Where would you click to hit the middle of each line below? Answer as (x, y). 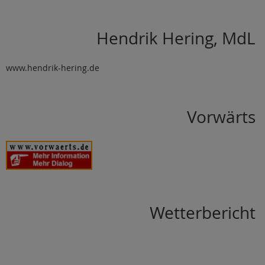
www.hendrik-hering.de (53, 67)
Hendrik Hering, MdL (176, 38)
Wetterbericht (203, 212)
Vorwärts (222, 117)
